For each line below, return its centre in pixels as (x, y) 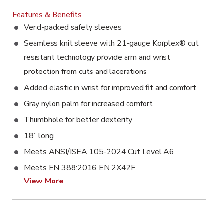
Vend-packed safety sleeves (73, 27)
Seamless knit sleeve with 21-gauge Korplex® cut (111, 43)
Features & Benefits (47, 15)
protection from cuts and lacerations (85, 72)
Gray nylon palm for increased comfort (88, 104)
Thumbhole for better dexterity (78, 120)
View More (44, 181)
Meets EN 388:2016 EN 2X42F (80, 168)
